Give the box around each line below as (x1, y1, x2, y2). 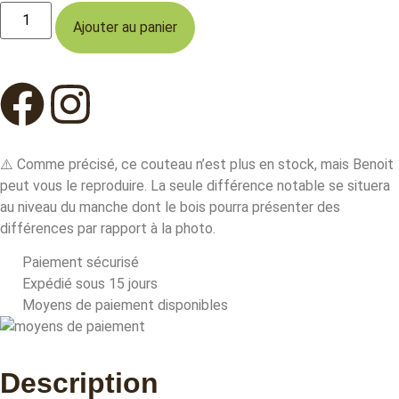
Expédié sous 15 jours (22, 275, 158, 293)
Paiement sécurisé (22, 254, 139, 272)
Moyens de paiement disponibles (22, 297, 228, 314)
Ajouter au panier (73, 19, 178, 37)
